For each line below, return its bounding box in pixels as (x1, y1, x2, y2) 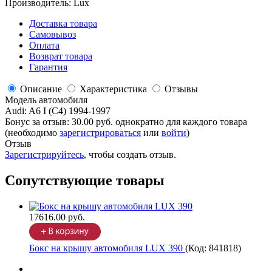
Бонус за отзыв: (5, 117, 72, 127)
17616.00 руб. (29, 212, 85, 223)
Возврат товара (29, 51, 92, 62)
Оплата (29, 40, 59, 51)
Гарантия (29, 62, 67, 73)
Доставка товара (29, 18, 97, 29)
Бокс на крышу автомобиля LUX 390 (29, 243, 185, 254)
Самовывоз (29, 29, 76, 40)
